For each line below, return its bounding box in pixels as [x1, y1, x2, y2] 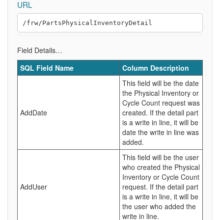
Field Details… [17, 45, 62, 55]
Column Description [122, 63, 189, 73]
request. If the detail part [122, 182, 198, 192]
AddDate [20, 108, 47, 117]
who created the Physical [122, 162, 200, 172]
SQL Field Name [20, 63, 74, 73]
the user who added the [122, 201, 196, 211]
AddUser [20, 182, 47, 192]
